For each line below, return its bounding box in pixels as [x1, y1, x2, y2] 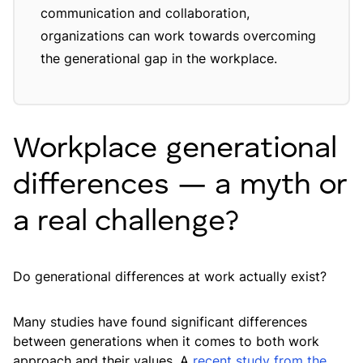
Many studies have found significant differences [13, 314, 307, 330]
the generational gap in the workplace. [41, 50, 277, 66]
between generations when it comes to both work [13, 333, 319, 349]
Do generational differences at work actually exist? [13, 268, 327, 284]
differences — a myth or [13, 171, 347, 201]
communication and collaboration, [41, 5, 250, 21]
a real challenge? [13, 207, 249, 237]
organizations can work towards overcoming [41, 28, 316, 44]
